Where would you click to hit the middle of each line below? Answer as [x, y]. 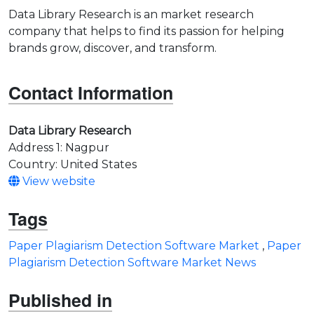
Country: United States [73, 164]
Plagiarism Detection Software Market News [132, 262]
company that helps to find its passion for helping [146, 31]
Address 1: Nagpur [59, 148]
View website [57, 181]
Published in [60, 300]
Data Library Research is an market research [131, 14]
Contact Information [91, 93]
